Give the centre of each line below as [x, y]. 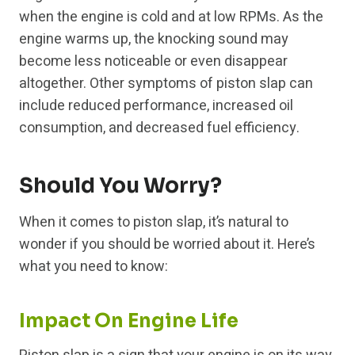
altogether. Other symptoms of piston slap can [166, 84]
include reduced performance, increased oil [156, 106]
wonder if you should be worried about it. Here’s [167, 245]
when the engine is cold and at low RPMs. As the [171, 17]
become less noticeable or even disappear [153, 62]
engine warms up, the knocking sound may [154, 40]
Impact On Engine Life [129, 321]
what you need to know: [94, 267]
